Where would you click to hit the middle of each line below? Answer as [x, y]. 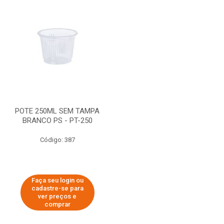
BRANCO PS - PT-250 [57, 120]
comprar [57, 204]
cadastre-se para [57, 188]
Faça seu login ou [57, 180]
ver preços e [57, 196]
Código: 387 [57, 140]
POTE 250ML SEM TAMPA [57, 111]
